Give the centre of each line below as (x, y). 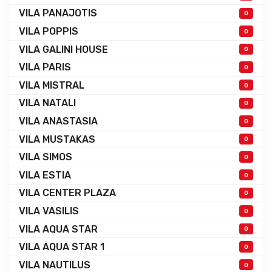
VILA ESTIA (45, 175)
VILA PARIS (45, 67)
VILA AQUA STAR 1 (62, 247)
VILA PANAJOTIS (58, 13)
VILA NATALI (47, 103)
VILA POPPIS (49, 31)
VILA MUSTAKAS (57, 139)
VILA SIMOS (46, 157)
